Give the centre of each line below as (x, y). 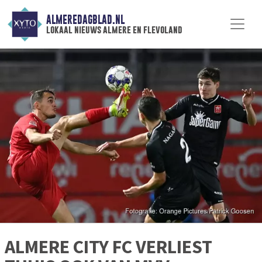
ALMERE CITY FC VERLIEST (108, 247)
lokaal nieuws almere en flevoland (114, 30)
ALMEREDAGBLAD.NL (85, 20)
